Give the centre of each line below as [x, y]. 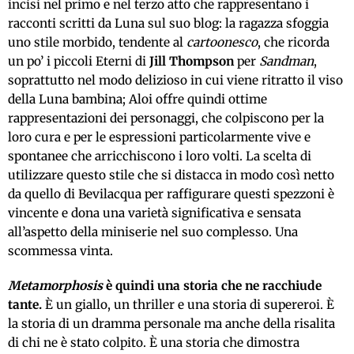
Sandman [286, 62]
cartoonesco [222, 43]
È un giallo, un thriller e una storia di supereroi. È [188, 305]
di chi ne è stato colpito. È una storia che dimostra [154, 343]
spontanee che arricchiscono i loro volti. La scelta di [160, 156]
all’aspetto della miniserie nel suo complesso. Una [153, 232]
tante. [25, 305]
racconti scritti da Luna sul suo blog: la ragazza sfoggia [168, 24]
